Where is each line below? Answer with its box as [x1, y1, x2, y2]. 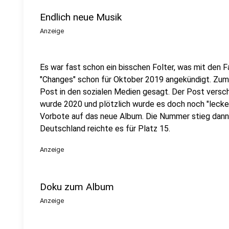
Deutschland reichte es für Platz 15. [40, 124, 170, 133]
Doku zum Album [40, 181, 114, 193]
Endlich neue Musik [40, 11, 122, 23]
